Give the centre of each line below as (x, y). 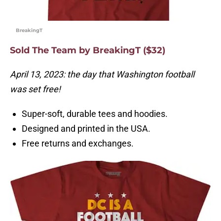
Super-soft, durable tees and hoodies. (95, 114)
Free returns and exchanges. (78, 144)
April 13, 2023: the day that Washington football (102, 74)
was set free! (36, 89)
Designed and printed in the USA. (86, 129)
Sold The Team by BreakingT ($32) (88, 51)
